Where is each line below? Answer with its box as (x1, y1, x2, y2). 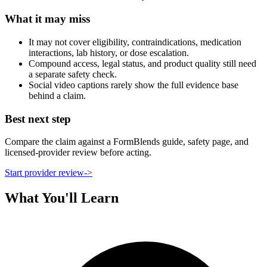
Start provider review (5, 167, 84, 178)
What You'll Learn (5, 190, 119, 206)
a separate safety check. (29, 69, 117, 79)
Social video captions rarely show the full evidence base (29, 79, 238, 90)
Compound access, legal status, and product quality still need (29, 58, 256, 69)
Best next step (5, 112, 71, 125)
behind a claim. (29, 90, 86, 101)
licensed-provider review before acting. (5, 147, 151, 158)
